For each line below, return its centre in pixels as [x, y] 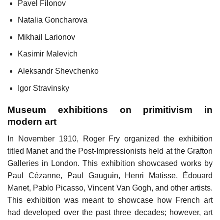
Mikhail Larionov [46, 37]
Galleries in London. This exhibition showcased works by [110, 163]
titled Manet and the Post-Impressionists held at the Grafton [110, 151]
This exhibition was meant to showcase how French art [110, 200]
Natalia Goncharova [52, 20]
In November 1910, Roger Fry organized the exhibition [110, 138]
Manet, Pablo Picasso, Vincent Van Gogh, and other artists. [110, 188]
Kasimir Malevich [47, 54]
